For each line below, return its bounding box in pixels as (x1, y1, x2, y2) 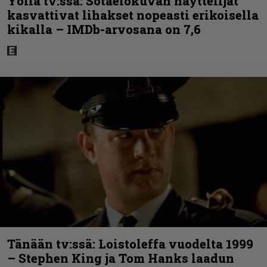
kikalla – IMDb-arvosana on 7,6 (7, 21, 201, 37)
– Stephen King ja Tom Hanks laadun (7, 250, 234, 266)
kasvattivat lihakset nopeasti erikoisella (7, 7, 259, 23)
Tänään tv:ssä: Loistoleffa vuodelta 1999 (7, 235, 253, 252)
